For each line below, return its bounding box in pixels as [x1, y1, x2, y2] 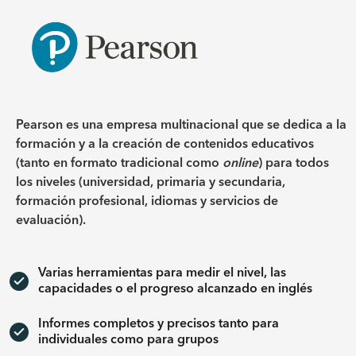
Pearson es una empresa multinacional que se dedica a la [16, 118, 346, 132]
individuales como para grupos [38, 333, 219, 346]
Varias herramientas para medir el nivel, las [38, 266, 286, 280]
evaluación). [16, 214, 86, 227]
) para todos [258, 157, 329, 170]
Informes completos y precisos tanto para [38, 317, 279, 331]
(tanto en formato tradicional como [16, 157, 222, 170]
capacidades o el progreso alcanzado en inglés [38, 282, 312, 296]
